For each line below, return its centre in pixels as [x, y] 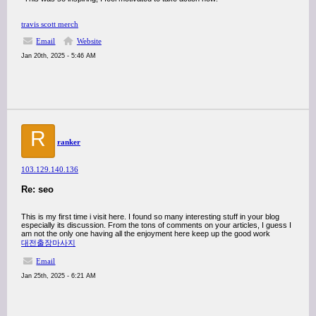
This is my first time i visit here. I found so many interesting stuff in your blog [150, 217]
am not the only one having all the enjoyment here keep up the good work [146, 233]
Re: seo [37, 189]
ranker [69, 142]
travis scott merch [50, 24]
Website [89, 41]
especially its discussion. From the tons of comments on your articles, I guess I [156, 225]
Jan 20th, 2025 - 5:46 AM [59, 56]
